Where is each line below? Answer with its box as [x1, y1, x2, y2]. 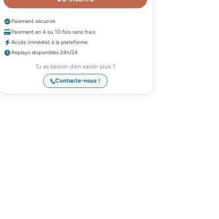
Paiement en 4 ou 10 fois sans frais [11, 28, 95, 35]
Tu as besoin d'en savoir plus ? [35, 63, 115, 70]
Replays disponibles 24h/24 [11, 49, 78, 56]
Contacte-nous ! [55, 77, 100, 85]
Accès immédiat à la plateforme [11, 39, 88, 45]
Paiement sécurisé [11, 18, 55, 25]
